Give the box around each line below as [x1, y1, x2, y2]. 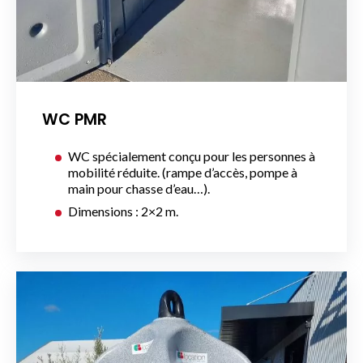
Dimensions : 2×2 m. [68, 203, 178, 220]
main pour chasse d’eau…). [68, 181, 210, 197]
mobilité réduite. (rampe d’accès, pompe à [68, 164, 297, 181]
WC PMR [42, 109, 107, 131]
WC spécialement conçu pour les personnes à [68, 148, 315, 164]
